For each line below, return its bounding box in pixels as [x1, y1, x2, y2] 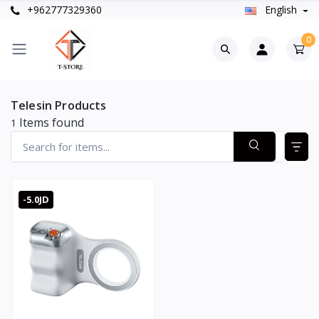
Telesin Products [11, 97, 107, 113]
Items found [16, 114, 84, 130]
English [261, 3, 300, 17]
